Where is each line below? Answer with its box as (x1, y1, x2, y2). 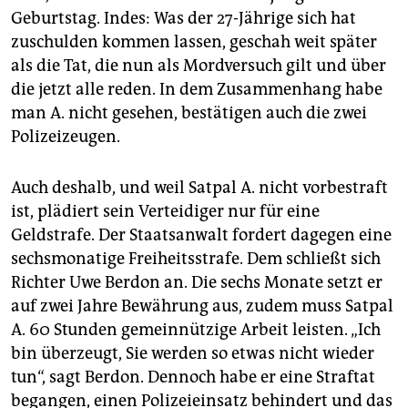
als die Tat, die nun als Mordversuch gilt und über (11, 56, 386, 76)
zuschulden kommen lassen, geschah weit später (11, 32, 377, 53)
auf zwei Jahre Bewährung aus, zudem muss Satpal (11, 296, 393, 317)
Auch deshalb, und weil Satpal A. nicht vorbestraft (11, 178, 388, 199)
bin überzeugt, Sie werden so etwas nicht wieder (11, 343, 374, 364)
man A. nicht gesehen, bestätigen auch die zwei (11, 103, 367, 124)
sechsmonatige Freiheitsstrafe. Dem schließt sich (11, 249, 381, 270)
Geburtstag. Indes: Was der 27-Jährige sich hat (11, 8, 356, 29)
